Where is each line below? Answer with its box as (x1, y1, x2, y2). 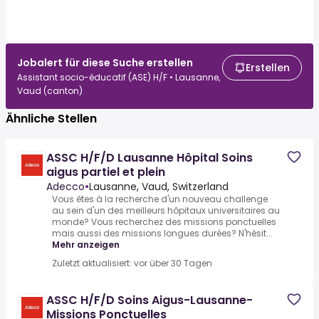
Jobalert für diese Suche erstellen (17, 56, 193, 70)
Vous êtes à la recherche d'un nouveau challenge (52, 193, 268, 205)
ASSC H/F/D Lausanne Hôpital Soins (46, 150, 253, 166)
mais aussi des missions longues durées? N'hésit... (52, 227, 273, 239)
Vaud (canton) (17, 85, 83, 97)
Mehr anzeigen (52, 239, 120, 251)
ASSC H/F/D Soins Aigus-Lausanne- (46, 292, 253, 308)
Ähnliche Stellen (6, 110, 97, 127)
